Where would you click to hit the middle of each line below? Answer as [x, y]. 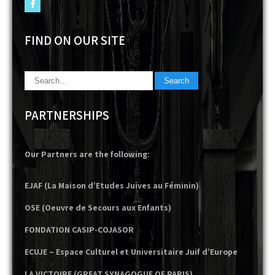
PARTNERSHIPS [67, 115]
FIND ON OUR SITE [75, 40]
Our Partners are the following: [87, 154]
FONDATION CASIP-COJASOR [79, 230]
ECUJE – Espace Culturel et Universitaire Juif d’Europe [131, 252]
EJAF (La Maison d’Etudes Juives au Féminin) [112, 185]
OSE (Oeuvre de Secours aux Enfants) [98, 207]
